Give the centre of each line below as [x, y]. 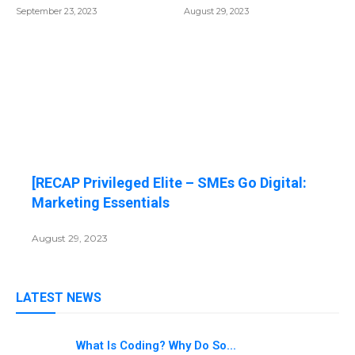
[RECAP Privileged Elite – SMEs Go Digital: [169, 183]
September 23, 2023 [56, 11]
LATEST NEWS [59, 298]
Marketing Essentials [101, 203]
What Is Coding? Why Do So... [157, 345]
